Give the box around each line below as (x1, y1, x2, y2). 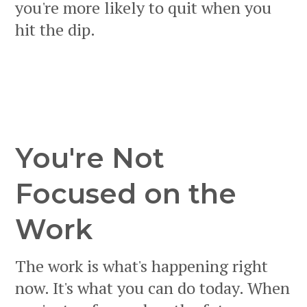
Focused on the (15, 177, 236, 211)
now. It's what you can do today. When (15, 277, 290, 299)
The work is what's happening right (15, 255, 268, 278)
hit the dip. (15, 19, 95, 41)
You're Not (15, 141, 164, 175)
